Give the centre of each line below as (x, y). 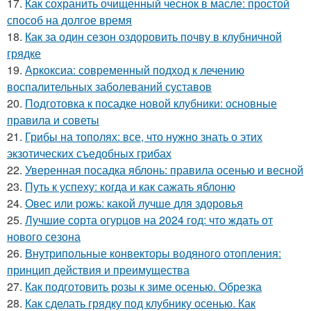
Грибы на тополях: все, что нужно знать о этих (144, 136)
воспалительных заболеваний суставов (109, 86)
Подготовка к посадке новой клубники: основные (151, 103)
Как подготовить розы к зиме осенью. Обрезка (143, 286)
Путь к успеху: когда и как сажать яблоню (130, 186)
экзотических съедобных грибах (89, 153)
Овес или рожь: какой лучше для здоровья (134, 203)
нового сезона (44, 236)
